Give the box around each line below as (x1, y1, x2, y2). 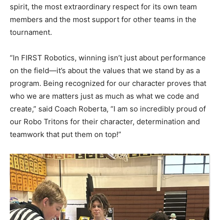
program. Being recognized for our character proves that (10, 79, 206, 88)
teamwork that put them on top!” (10, 130, 121, 139)
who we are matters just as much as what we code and (10, 91, 199, 101)
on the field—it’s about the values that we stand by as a (10, 66, 200, 76)
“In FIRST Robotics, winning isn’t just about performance (10, 53, 206, 63)
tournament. (10, 27, 52, 37)
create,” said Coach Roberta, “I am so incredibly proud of (10, 104, 206, 114)
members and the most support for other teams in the (10, 15, 196, 25)
